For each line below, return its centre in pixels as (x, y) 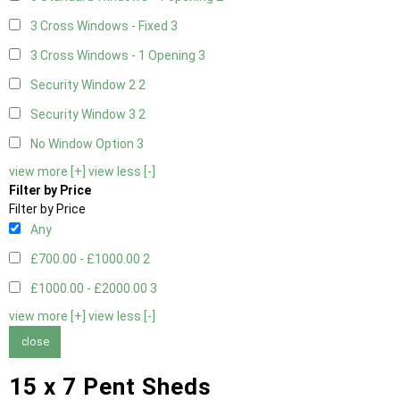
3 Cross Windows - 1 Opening (114, 56)
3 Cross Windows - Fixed (100, 26)
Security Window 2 (84, 85)
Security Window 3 (84, 115)
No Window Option (83, 144)
